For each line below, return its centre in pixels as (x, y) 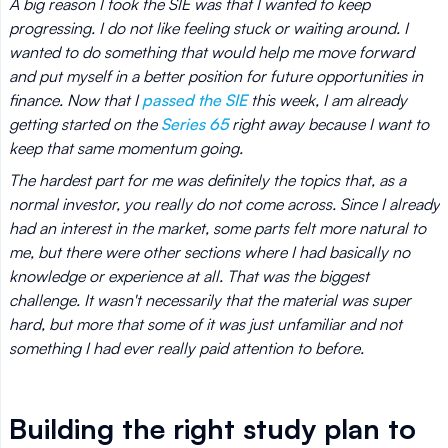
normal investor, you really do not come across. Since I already (224, 204)
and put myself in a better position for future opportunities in (216, 76)
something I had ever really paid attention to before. (186, 348)
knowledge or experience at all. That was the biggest (189, 276)
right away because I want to (328, 124)
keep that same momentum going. (126, 148)
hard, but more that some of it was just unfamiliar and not (205, 324)
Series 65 (194, 124)
